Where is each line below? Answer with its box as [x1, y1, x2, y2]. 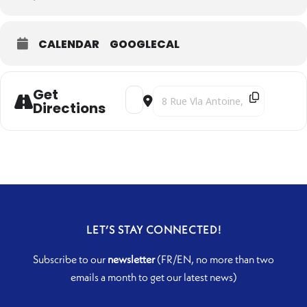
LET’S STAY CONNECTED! [86, 223, 221, 237]
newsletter [108, 252, 155, 267]
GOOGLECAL [110, 36, 180, 53]
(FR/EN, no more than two [155, 252, 274, 267]
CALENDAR [38, 36, 99, 53]
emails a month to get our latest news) [70, 270, 237, 284]
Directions [33, 98, 106, 118]
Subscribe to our [33, 252, 108, 267]
